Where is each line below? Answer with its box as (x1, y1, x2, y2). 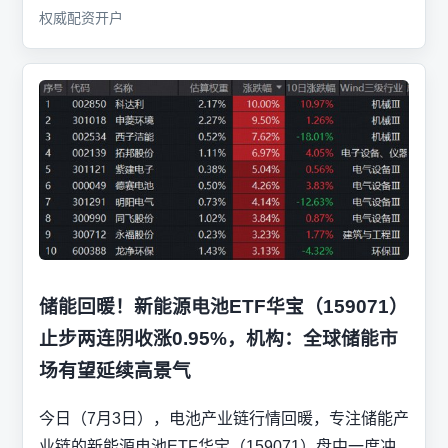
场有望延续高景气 (39, 359, 191, 381)
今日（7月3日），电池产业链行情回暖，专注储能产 (39, 410, 409, 428)
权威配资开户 (39, 9, 123, 26)
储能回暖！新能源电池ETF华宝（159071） (39, 295, 408, 317)
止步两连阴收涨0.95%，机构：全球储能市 (39, 327, 398, 349)
